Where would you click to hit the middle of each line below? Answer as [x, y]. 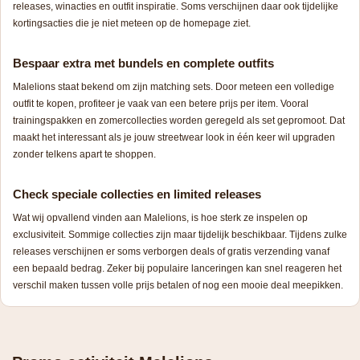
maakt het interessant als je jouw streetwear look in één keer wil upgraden [174, 137]
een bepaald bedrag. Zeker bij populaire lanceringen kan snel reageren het [177, 268]
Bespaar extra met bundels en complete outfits [143, 63]
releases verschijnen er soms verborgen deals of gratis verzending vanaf [171, 251]
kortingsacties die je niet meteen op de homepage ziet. [132, 23]
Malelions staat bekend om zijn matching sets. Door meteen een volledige [174, 86]
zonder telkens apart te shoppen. [84, 154]
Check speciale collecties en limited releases [137, 194]
